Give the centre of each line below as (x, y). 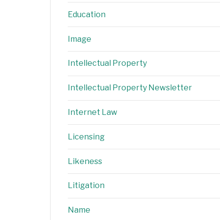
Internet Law (93, 112)
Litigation (86, 186)
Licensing (86, 137)
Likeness (85, 161)
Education (87, 14)
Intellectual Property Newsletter (130, 88)
